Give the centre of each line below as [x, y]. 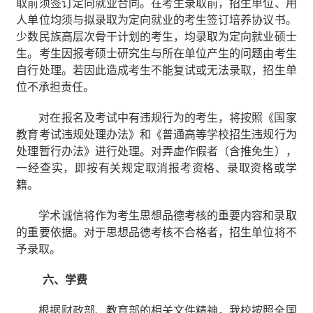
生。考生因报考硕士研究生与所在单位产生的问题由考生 [156, 54]
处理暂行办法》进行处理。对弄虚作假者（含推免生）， [156, 152]
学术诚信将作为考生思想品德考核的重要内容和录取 [168, 216]
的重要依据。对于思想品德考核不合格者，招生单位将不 [156, 233]
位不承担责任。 [56, 87]
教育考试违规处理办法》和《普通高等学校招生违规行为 [156, 135]
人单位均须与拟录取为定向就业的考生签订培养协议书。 [156, 20]
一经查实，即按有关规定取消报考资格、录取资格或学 [156, 168]
